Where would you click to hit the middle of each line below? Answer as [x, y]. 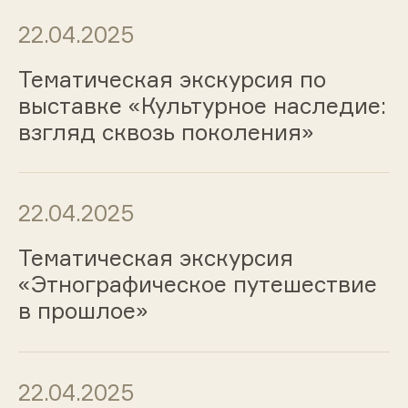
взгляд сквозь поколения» [166, 132]
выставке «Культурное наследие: [202, 105]
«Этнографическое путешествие [197, 285]
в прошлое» [83, 311]
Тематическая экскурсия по [172, 79]
